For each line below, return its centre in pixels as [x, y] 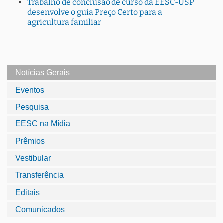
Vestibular [33, 158]
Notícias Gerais [43, 73]
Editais [28, 192]
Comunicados [40, 210]
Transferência [40, 175]
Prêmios [30, 141]
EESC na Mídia [43, 124]
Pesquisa [32, 107]
